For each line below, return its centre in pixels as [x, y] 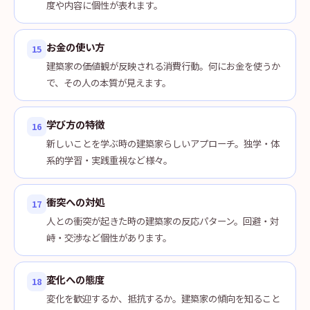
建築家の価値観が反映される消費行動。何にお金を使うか [163, 66]
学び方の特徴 [75, 124]
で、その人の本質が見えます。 [109, 82]
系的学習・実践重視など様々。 [109, 160]
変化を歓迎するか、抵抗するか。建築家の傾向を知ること [163, 298]
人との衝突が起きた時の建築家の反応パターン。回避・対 [163, 221]
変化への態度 [75, 279]
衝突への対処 [75, 202]
